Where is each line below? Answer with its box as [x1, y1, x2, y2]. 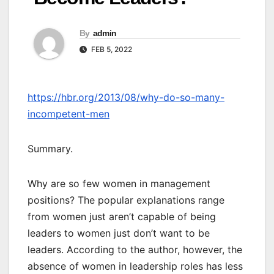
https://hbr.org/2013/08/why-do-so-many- [28, 91, 224, 104]
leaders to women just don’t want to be [28, 227, 210, 240]
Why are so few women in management [28, 177, 210, 190]
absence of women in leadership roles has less [28, 260, 243, 273]
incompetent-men [28, 108, 109, 120]
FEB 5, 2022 [89, 45, 132, 54]
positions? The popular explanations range [28, 194, 224, 207]
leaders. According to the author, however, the [28, 243, 242, 256]
